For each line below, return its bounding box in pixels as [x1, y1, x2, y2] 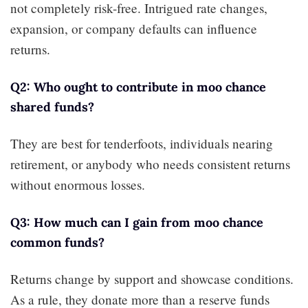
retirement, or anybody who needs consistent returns [10, 155, 290, 173]
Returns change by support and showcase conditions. [10, 269, 294, 287]
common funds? [10, 234, 104, 250]
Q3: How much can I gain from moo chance [10, 214, 263, 230]
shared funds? [10, 98, 94, 115]
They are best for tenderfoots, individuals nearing [10, 134, 273, 152]
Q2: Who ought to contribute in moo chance [10, 78, 266, 95]
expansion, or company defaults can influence [10, 19, 257, 37]
